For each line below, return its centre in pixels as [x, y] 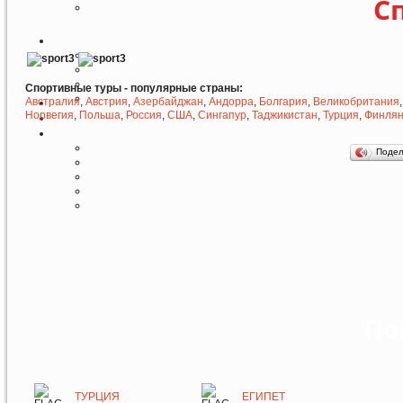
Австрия [107, 102]
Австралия [53, 102]
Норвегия [49, 116]
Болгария [283, 102]
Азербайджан [168, 102]
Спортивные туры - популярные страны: [134, 89]
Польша [100, 116]
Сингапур [222, 116]
